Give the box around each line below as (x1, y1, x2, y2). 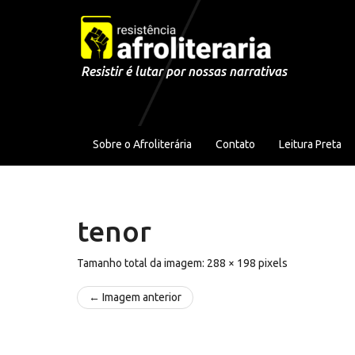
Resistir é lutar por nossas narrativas (81, 63, 287, 78)
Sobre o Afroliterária (93, 137, 192, 151)
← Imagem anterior (89, 290, 181, 303)
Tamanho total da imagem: (77, 256, 207, 269)
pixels (256, 256, 288, 269)
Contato (216, 137, 255, 151)
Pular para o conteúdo (28, 10, 136, 23)
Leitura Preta (279, 137, 342, 151)
